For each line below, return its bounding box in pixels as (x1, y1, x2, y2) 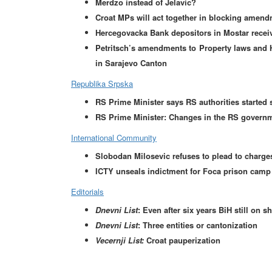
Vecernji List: (95, 234, 144, 246)
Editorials (71, 186, 104, 197)
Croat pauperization (144, 234, 220, 246)
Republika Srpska (71, 78, 133, 89)
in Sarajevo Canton (95, 57, 167, 69)
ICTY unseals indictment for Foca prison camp (95, 165, 271, 177)
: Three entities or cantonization (138, 219, 257, 231)
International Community (71, 132, 157, 143)
